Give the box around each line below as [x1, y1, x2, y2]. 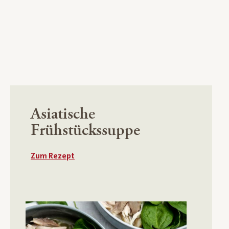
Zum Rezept [31, 151, 75, 161]
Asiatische [31, 103, 95, 125]
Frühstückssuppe [31, 119, 140, 141]
